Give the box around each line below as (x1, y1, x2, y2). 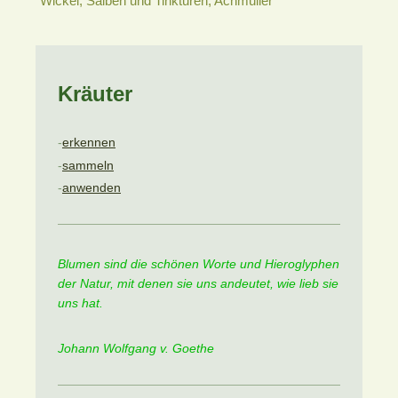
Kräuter (58, 81, 132, 106)
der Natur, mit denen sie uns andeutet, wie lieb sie (58, 275, 338, 291)
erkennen (62, 135, 115, 150)
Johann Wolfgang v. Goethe (58, 340, 214, 355)
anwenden (62, 180, 121, 195)
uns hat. (58, 295, 103, 310)
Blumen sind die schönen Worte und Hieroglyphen (58, 256, 339, 271)
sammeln (62, 157, 114, 172)
